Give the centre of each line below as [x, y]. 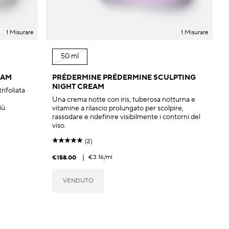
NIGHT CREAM [78, 87]
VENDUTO [78, 180]
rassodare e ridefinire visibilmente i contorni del [126, 117]
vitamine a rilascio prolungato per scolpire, [118, 108]
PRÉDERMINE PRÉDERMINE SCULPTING [124, 77]
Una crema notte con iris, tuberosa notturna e [124, 99]
